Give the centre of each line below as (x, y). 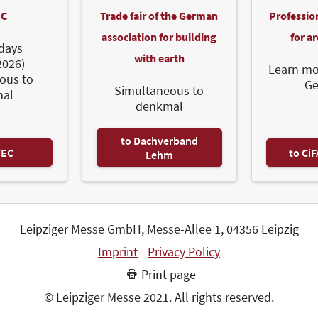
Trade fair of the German (159, 15)
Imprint (118, 251)
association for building (159, 37)
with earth (159, 58)
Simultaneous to (159, 90)
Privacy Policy (184, 251)
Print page (169, 274)
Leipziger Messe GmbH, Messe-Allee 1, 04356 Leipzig (159, 229)
